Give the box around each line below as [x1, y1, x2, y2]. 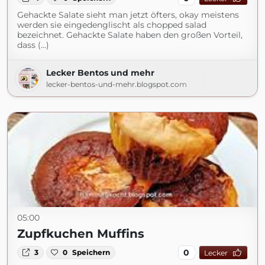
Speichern [72, 248, 111, 257]
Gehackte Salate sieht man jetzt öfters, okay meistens [17, 9, 239, 20]
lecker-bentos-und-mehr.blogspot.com [46, 80, 187, 89]
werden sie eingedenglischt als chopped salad [17, 20, 206, 30]
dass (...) [17, 40, 49, 50]
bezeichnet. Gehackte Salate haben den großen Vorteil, [17, 30, 243, 40]
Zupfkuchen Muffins [17, 227, 144, 241]
